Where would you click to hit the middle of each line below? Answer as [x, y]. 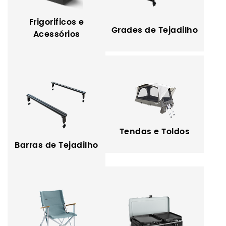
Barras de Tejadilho [56, 146]
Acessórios [56, 35]
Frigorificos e [56, 22]
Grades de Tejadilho [155, 31]
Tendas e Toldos [155, 132]
